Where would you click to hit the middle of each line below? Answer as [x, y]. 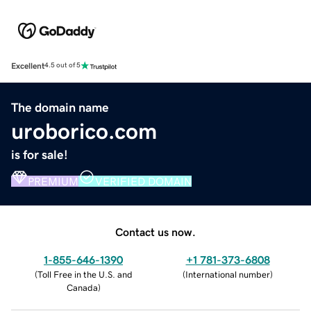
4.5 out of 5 [62, 66]
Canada [82, 287]
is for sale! [40, 154]
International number [228, 274]
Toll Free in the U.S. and [85, 274]
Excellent [28, 66]
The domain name [60, 107]
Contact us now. [155, 232]
